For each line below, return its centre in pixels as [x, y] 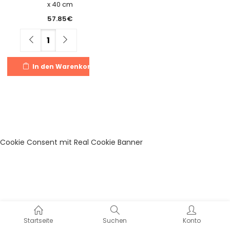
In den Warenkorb [64, 66]
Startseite [39, 221]
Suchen [115, 221]
